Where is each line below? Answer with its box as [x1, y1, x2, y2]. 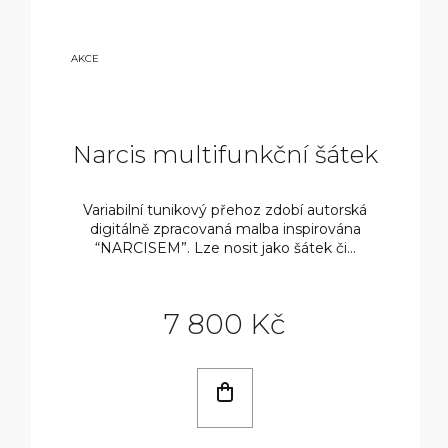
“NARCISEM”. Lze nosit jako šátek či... [94, 238, 356, 257]
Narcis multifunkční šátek [72, 139, 378, 169]
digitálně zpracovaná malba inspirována [89, 219, 361, 238]
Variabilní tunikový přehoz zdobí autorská [83, 200, 368, 219]
